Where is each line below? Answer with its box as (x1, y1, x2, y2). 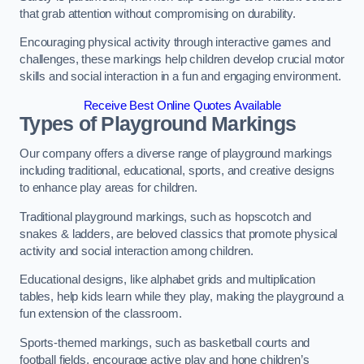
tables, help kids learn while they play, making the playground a (19, 290, 344, 304)
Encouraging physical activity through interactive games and (19, 36, 331, 50)
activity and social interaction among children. (19, 244, 254, 258)
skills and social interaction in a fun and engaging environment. (19, 70, 341, 84)
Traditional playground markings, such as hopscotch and (19, 210, 312, 223)
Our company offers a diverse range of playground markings (19, 147, 332, 161)
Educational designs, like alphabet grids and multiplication (19, 273, 315, 287)
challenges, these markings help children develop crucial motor (19, 53, 344, 67)
